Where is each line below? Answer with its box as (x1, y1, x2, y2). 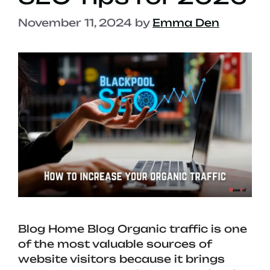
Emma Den (152, 16, 219, 30)
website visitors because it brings (18, 252, 225, 265)
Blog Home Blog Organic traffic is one (18, 222, 247, 235)
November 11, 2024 (18, 16, 132, 30)
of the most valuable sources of (18, 237, 212, 250)
